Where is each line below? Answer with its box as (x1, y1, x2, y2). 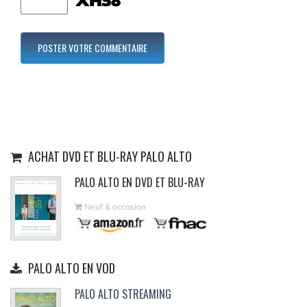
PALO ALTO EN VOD (25, 258, 115, 277)
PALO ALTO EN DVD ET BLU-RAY (75, 173, 205, 191)
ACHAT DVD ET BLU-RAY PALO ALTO (25, 147, 192, 165)
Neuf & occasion (82, 201, 146, 212)
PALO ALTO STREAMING (75, 285, 171, 302)
